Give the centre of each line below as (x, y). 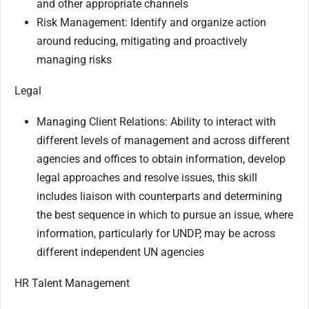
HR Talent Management (72, 283)
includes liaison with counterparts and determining (159, 196)
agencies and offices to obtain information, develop (161, 159)
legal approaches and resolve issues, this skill (147, 177)
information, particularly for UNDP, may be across (156, 233)
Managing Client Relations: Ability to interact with (156, 121)
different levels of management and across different (163, 140)
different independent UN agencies (120, 252)
